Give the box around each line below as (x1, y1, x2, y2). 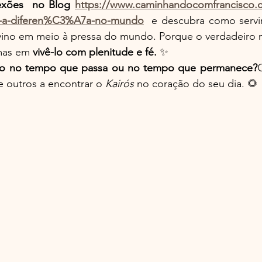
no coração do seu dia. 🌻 (134, 77, 258, 90)
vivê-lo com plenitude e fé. (33, 45, 157, 58)
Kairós (105, 77, 134, 90)
